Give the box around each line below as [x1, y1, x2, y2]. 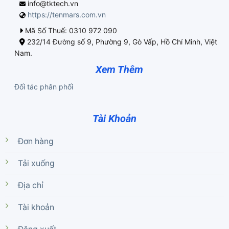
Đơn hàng [17, 136, 54, 146]
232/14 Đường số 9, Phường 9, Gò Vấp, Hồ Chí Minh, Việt [25, 37, 217, 46]
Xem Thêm [95, 63, 143, 76]
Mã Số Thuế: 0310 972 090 [22, 26, 117, 35]
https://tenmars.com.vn [27, 10, 106, 19]
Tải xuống [17, 158, 55, 168]
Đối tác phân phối [14, 82, 73, 91]
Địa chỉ [17, 180, 43, 190]
